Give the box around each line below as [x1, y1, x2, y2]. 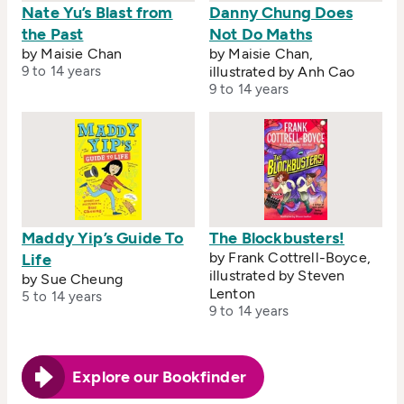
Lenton [209, 285, 255, 303]
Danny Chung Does [209, 3, 353, 23]
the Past [22, 24, 84, 45]
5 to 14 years [22, 289, 102, 306]
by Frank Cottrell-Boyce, [209, 249, 371, 267]
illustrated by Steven [209, 267, 345, 285]
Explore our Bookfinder [72, 367, 246, 388]
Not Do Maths [209, 24, 313, 45]
